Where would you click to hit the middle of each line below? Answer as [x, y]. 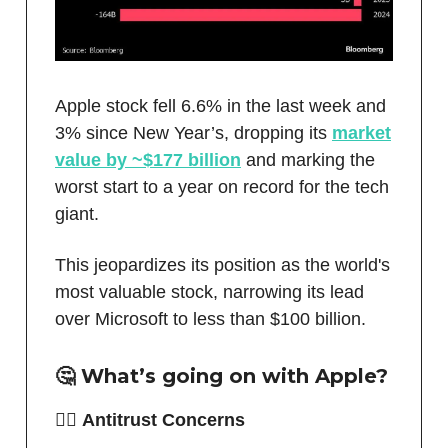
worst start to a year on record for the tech [222, 187]
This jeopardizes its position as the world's [222, 265]
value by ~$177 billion [148, 160]
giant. [77, 214]
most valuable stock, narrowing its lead [209, 292]
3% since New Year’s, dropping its [193, 133]
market [361, 133]
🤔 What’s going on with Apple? [221, 376]
